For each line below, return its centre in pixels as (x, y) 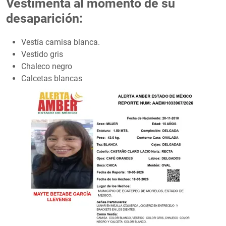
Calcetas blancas (52, 78)
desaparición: (44, 18)
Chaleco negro (47, 66)
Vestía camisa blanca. (61, 42)
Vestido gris (42, 54)
